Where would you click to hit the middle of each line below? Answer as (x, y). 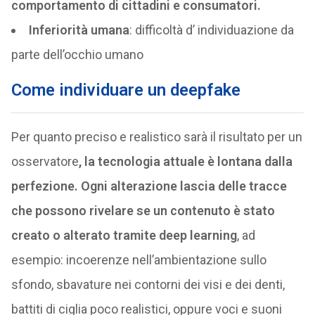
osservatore (45, 162)
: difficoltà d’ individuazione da (211, 30)
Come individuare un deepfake (126, 90)
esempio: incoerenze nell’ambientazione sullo (139, 260)
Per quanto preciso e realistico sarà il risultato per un (156, 137)
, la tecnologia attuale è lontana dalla (185, 162)
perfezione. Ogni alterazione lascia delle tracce (149, 186)
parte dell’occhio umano (77, 55)
